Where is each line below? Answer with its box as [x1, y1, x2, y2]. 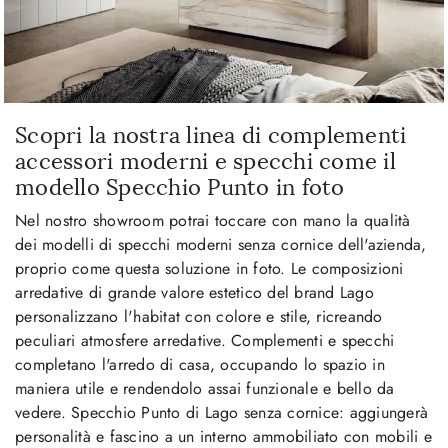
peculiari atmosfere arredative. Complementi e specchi [15, 328, 395, 352]
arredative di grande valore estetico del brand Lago [15, 280, 374, 304]
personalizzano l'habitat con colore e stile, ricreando [15, 304, 383, 328]
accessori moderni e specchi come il [15, 147, 396, 175]
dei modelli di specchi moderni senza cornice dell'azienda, [15, 232, 427, 256]
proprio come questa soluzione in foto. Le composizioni [15, 256, 404, 280]
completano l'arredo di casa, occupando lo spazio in [15, 352, 385, 376]
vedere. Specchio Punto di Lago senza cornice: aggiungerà [15, 400, 428, 424]
